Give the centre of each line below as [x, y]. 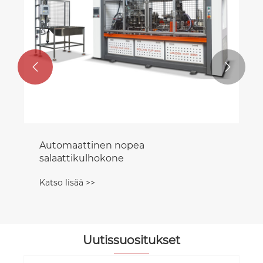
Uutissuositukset [131, 240]
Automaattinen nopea [92, 146]
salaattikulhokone [82, 159]
